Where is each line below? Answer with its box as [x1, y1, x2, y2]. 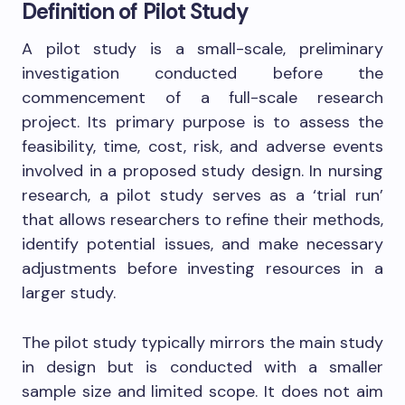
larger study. [22, 282, 116, 305]
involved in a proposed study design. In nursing [22, 160, 383, 183]
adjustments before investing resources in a [22, 258, 383, 280]
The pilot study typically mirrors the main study [22, 332, 383, 354]
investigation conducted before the [22, 62, 383, 85]
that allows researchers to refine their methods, [22, 209, 383, 231]
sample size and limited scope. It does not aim [22, 381, 383, 403]
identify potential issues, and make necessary [22, 233, 383, 256]
